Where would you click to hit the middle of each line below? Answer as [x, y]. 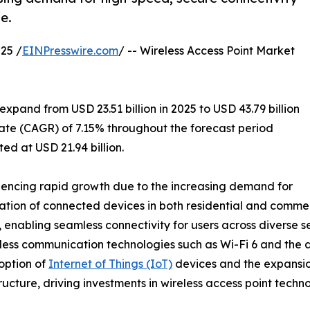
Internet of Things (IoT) [110, 263]
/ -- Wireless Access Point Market [207, 50]
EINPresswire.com [70, 50]
